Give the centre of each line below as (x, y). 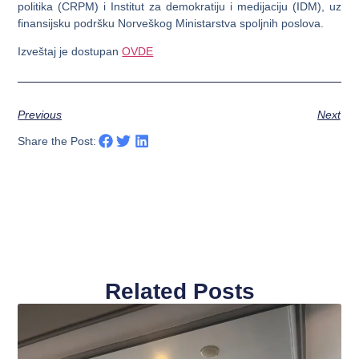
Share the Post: (57, 141)
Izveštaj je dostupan (70, 52)
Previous (40, 114)
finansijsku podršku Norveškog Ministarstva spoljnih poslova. (171, 23)
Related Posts (179, 291)
